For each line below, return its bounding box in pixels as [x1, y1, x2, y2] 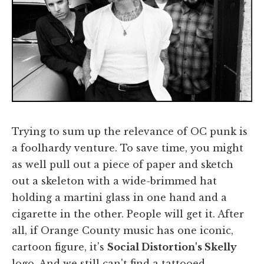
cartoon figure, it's [12, 241, 107, 253]
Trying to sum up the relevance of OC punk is [12, 126, 247, 138]
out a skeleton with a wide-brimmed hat [12, 175, 217, 187]
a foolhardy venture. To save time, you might [12, 142, 243, 154]
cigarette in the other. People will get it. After [12, 208, 244, 220]
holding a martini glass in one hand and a [12, 192, 227, 204]
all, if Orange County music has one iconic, [12, 225, 233, 237]
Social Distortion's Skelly [107, 241, 237, 253]
